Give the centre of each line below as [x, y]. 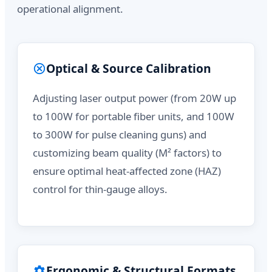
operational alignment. [70, 9]
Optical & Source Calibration [129, 68]
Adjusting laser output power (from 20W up [134, 98]
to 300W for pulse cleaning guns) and [120, 134]
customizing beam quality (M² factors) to [127, 152]
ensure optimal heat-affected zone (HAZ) [127, 171]
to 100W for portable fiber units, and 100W [134, 116]
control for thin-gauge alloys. [100, 189]
